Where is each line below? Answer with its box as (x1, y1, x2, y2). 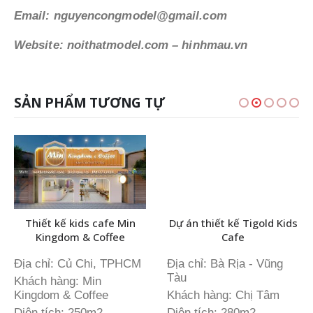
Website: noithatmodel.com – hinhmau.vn (14, 38, 248, 52)
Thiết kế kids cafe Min (24, 216, 136, 231)
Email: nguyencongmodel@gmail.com (14, 8, 227, 22)
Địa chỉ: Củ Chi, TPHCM (14, 256, 141, 270)
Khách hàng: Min (14, 274, 101, 288)
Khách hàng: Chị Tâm (167, 288, 279, 302)
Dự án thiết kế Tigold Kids (168, 216, 298, 231)
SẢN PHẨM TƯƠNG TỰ (14, 92, 165, 112)
